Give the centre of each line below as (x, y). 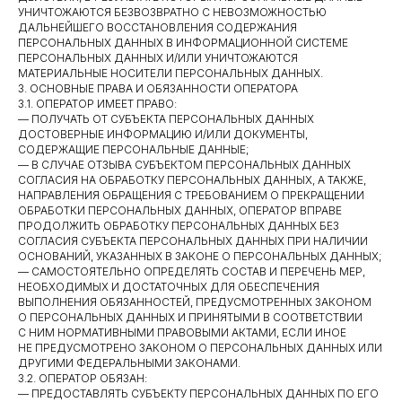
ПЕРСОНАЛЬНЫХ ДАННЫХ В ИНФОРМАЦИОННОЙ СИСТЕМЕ (183, 43)
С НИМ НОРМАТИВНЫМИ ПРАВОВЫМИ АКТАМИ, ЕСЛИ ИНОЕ (182, 332)
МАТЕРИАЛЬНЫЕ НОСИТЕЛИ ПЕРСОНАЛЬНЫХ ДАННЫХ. (170, 73)
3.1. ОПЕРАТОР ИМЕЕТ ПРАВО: (97, 104)
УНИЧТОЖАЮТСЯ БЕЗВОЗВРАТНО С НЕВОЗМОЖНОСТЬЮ (172, 12)
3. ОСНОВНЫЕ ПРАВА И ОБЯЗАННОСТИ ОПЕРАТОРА (158, 88)
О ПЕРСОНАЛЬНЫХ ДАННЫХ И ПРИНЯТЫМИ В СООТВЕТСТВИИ (190, 317)
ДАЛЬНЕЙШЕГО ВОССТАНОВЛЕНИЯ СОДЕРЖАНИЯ (157, 27)
